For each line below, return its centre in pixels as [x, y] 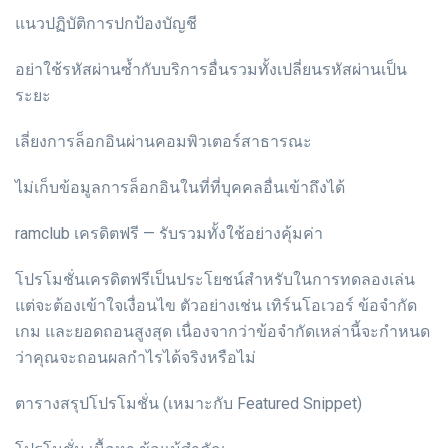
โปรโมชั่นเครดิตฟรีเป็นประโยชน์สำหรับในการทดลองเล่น [215, 280]
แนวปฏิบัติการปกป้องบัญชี [106, 24]
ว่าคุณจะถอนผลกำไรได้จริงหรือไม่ [135, 358]
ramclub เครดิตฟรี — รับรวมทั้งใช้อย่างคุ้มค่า [169, 234]
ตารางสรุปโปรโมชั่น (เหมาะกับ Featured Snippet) [188, 404]
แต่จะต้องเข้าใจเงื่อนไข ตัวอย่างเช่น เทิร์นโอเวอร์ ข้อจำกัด [216, 306]
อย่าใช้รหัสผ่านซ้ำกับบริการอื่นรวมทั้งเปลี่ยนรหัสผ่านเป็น [211, 70]
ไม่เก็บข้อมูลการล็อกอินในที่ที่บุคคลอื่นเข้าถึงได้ [180, 188]
